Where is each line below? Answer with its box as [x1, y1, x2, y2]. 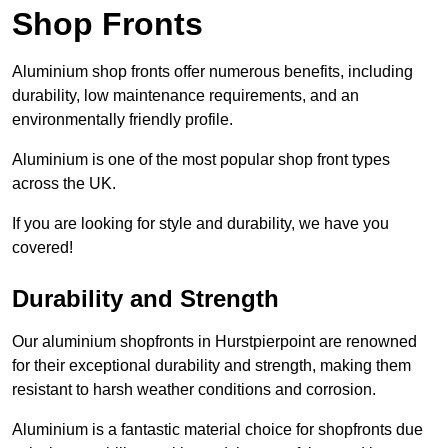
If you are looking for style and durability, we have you [12, 215, 389, 233]
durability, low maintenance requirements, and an [12, 87, 359, 105]
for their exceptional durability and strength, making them [12, 357, 411, 375]
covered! [12, 239, 73, 257]
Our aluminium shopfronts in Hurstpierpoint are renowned [12, 333, 417, 351]
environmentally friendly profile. [12, 111, 233, 129]
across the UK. [12, 175, 116, 193]
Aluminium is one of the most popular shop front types [12, 151, 390, 169]
